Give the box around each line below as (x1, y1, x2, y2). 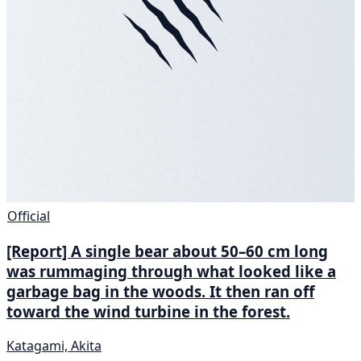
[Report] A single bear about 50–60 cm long (6, 240, 328, 261)
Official (7, 207, 50, 226)
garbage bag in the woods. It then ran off (6, 280, 314, 301)
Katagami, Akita (6, 336, 102, 355)
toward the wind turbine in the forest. (6, 301, 290, 322)
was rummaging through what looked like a (6, 260, 336, 281)
